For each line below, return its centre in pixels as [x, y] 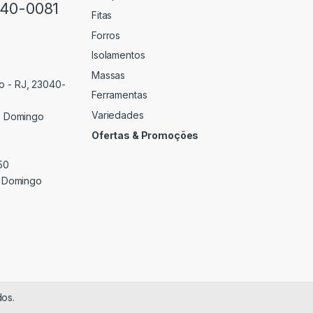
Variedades [118, 115]
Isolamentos [118, 55]
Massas [109, 75]
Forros [106, 35]
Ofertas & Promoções [145, 135]
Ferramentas [119, 95]
